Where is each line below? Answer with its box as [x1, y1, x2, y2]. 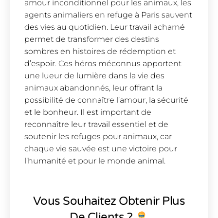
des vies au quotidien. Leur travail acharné [24, 22, 185, 32]
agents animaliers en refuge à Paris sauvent [24, 10, 192, 19]
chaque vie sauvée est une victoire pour [24, 144, 177, 153]
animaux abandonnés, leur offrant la [24, 83, 163, 92]
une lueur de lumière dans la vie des [24, 71, 164, 80]
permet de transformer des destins [24, 34, 159, 44]
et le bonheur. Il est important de [24, 107, 151, 117]
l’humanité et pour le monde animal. [24, 156, 165, 165]
